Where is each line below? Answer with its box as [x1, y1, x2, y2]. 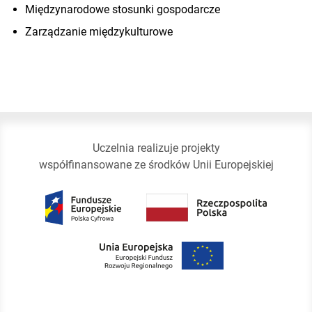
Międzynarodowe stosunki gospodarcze [25, 2, 220, 16]
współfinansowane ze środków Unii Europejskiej [38, 157, 274, 171]
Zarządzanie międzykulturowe [25, 24, 173, 38]
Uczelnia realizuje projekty [92, 141, 220, 155]
